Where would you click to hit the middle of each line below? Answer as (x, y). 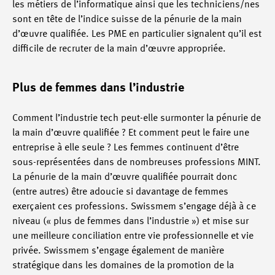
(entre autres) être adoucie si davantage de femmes (120, 192)
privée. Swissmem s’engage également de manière (118, 251)
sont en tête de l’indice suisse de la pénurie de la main (127, 20)
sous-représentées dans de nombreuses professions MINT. (137, 163)
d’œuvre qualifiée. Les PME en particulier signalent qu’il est (137, 34)
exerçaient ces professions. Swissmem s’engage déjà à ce (134, 207)
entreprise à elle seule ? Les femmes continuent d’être (126, 148)
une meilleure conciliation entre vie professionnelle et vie (133, 236)
